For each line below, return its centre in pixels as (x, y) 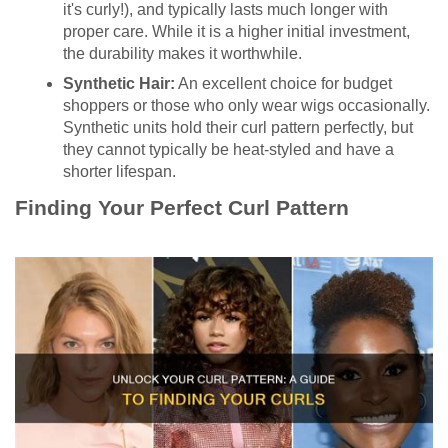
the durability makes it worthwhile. (182, 53)
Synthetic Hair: (119, 83)
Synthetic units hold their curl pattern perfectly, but (238, 127)
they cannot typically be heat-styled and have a (228, 149)
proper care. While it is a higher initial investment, (236, 31)
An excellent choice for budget (283, 83)
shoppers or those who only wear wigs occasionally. (246, 105)
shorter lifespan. (119, 171)
